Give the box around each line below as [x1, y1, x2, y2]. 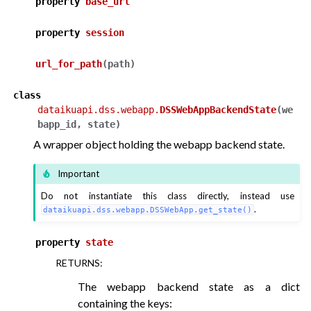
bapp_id [37, 118, 76, 130]
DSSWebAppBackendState [160, 103, 276, 115]
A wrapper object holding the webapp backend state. [33, 137, 285, 151]
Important [58, 168, 100, 180]
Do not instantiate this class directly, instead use [41, 190, 294, 201]
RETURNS [56, 256, 100, 269]
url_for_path [35, 58, 102, 69]
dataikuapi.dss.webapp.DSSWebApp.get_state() [43, 205, 253, 214]
